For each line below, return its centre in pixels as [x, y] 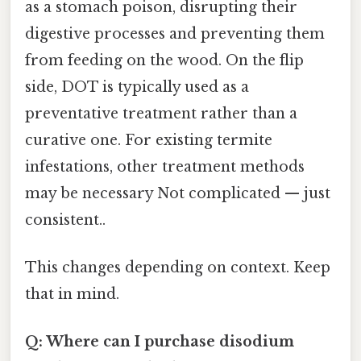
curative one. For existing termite [149, 140]
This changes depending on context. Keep [178, 268]
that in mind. [72, 295]
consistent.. [65, 220]
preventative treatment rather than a [161, 113]
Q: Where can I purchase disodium [160, 342]
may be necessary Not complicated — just [178, 193]
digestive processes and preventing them [175, 33]
